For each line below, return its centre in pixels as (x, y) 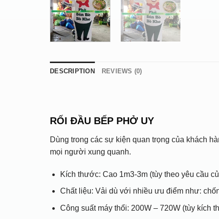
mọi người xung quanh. (90, 152)
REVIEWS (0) (122, 71)
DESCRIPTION (72, 71)
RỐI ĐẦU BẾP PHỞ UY (102, 120)
